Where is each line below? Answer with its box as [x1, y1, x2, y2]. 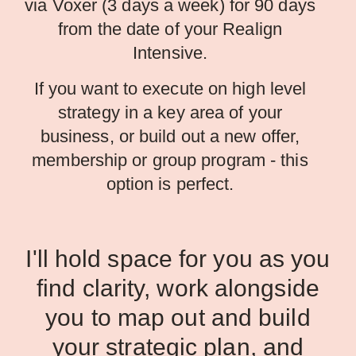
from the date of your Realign [58, 19, 282, 40]
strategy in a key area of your [57, 103, 282, 123]
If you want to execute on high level [33, 79, 307, 99]
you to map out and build [45, 304, 311, 331]
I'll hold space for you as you [25, 246, 331, 273]
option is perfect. [106, 174, 234, 195]
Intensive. [133, 43, 207, 64]
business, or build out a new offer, [40, 126, 300, 147]
